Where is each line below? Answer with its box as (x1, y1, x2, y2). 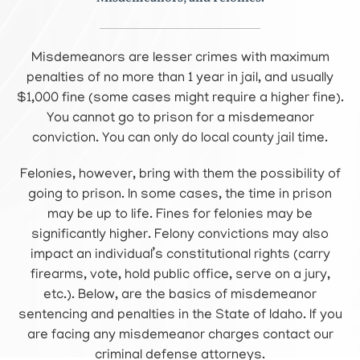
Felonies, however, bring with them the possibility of (19, 168, 341, 182)
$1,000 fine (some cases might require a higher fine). (16, 92, 344, 106)
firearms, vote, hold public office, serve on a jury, (30, 268, 330, 283)
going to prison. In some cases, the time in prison (28, 188, 332, 202)
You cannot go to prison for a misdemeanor (46, 112, 314, 126)
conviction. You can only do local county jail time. (32, 132, 328, 146)
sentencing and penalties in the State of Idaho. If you (18, 309, 342, 323)
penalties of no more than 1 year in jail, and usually (27, 72, 333, 86)
